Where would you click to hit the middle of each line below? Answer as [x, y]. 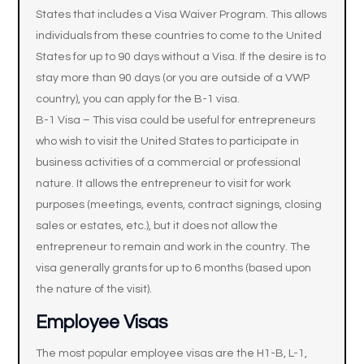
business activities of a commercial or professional [169, 162]
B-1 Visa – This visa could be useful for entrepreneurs [176, 120]
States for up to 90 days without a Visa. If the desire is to [181, 57]
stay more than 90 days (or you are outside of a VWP [173, 78]
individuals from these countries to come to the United [179, 36]
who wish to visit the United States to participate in [168, 141]
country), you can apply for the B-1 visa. [138, 99]
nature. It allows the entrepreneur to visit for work [164, 184]
